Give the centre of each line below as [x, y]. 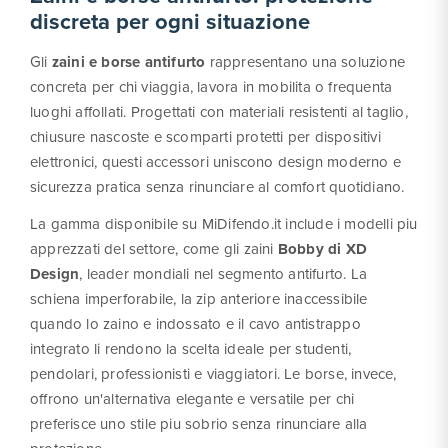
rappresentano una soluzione [305, 62]
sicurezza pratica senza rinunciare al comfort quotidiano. [217, 187]
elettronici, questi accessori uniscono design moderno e [216, 162]
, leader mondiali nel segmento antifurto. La [223, 274]
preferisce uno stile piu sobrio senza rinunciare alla [199, 424]
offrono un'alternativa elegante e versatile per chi [192, 399]
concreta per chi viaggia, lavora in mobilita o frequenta [211, 87]
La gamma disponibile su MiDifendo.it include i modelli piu [224, 224]
